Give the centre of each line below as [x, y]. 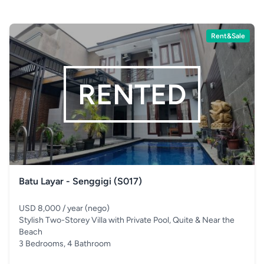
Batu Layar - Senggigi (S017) [80, 181]
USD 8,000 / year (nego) [64, 208]
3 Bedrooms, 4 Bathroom [65, 244]
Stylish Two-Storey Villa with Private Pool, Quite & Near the [127, 220]
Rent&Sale [228, 36]
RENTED [132, 94]
